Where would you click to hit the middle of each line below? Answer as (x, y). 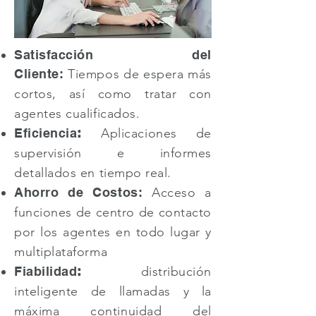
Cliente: (39, 74)
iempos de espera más (143, 74)
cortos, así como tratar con (113, 94)
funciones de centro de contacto (113, 212)
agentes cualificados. (77, 114)
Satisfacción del (113, 55)
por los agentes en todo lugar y (113, 232)
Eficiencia (46, 133)
